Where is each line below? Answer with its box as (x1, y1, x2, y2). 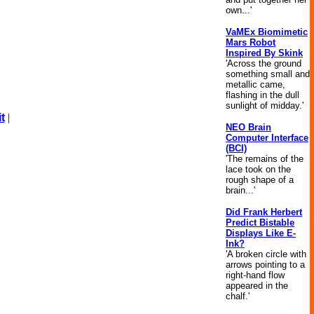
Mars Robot (226, 37, 275, 48)
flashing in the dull (226, 90, 299, 100)
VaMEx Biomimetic (226, 27, 308, 37)
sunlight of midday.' (226, 100, 303, 111)
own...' (226, 5, 252, 15)
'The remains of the (226, 153, 303, 164)
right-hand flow (226, 270, 285, 280)
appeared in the (226, 280, 288, 291)
